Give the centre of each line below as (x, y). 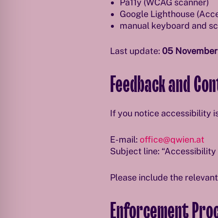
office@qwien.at (172, 139)
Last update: (136, 51)
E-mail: (125, 139)
